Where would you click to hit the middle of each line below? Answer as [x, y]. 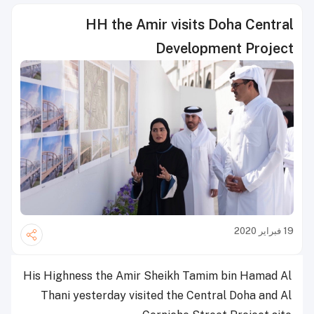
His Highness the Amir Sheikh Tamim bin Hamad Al [157, 275]
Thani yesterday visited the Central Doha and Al [166, 295]
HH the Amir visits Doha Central [190, 25]
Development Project [225, 48]
